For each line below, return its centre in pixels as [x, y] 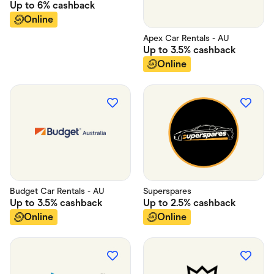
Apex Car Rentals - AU [186, 38]
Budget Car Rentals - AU [57, 191]
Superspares [167, 191]
